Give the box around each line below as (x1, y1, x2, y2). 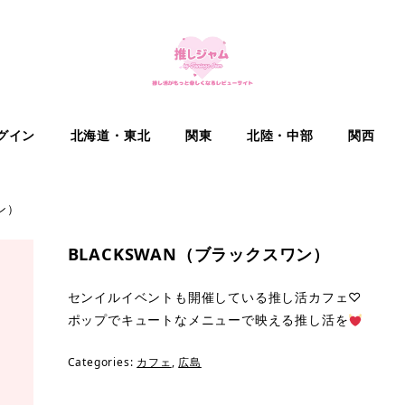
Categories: (67, 354, 137, 371)
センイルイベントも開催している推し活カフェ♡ (67, 288, 363, 306)
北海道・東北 (70, 126, 151, 144)
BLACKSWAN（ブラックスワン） (67, 241, 330, 265)
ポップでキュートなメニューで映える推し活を (67, 311, 349, 329)
